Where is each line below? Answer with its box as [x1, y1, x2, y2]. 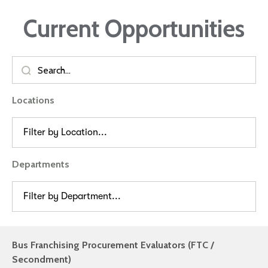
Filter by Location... [23, 127, 107, 138]
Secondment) [12, 254, 71, 266]
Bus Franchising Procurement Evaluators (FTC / [12, 239, 214, 251]
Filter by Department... [23, 191, 121, 202]
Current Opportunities [23, 14, 245, 43]
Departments [12, 159, 69, 170]
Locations [12, 95, 54, 106]
